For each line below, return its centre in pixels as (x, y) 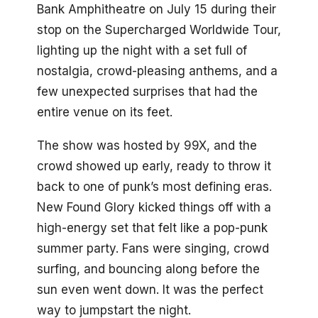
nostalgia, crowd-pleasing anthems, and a (157, 71)
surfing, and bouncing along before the (148, 269)
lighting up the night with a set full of (142, 51)
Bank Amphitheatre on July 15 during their (157, 10)
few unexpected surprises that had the (147, 92)
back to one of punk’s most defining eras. (154, 186)
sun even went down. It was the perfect (150, 289)
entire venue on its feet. (105, 113)
